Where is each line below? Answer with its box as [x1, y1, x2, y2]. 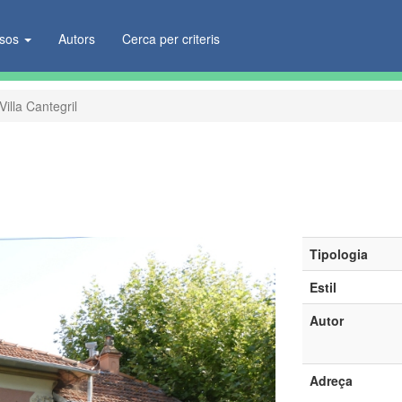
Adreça [309, 371, 353, 389]
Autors [58, 30, 96, 48]
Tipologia [309, 245, 368, 263]
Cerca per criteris [122, 30, 221, 48]
